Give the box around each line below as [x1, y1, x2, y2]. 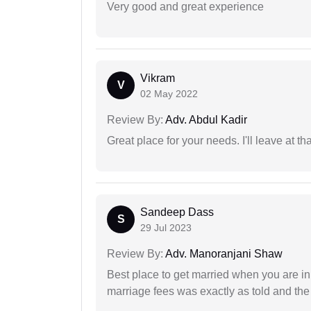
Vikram [140, 72, 175, 85]
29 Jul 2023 [140, 222, 192, 234]
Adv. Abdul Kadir [163, 114, 247, 126]
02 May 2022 [140, 88, 198, 100]
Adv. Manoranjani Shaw [163, 248, 283, 260]
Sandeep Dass [140, 206, 214, 219]
